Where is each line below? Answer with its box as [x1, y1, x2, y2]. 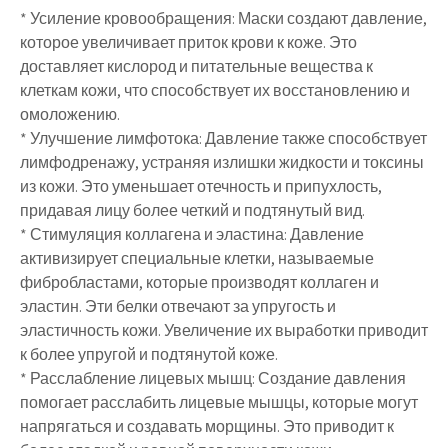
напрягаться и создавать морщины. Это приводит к [20, 416, 394, 437]
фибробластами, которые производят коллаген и [20, 272, 379, 293]
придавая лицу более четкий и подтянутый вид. [20, 200, 365, 221]
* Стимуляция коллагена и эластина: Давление [20, 224, 364, 245]
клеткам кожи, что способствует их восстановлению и [20, 80, 410, 101]
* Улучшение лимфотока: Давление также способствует [20, 128, 427, 149]
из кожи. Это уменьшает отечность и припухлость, [20, 176, 382, 197]
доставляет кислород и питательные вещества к [20, 56, 373, 77]
